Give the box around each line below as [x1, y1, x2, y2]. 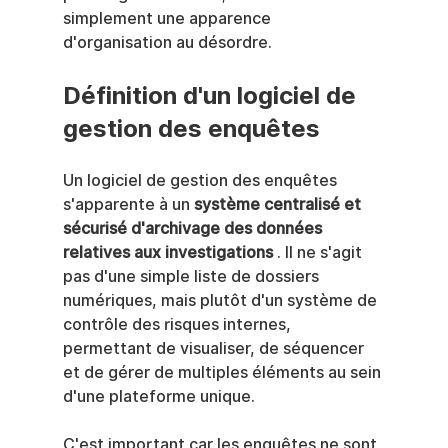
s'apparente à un [62, 195, 194, 214]
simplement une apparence [62, 9, 275, 28]
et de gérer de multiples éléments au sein [62, 363, 385, 382]
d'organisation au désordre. [62, 33, 272, 52]
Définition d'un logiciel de [62, 81, 362, 110]
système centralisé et [193, 195, 365, 214]
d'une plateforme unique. [62, 387, 255, 406]
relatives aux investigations [62, 243, 273, 262]
